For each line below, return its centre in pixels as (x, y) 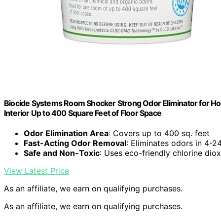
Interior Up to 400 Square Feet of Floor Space (83, 113)
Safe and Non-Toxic (62, 153)
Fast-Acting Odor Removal (75, 143)
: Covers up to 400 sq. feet (159, 133)
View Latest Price (37, 171)
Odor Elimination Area (66, 133)
